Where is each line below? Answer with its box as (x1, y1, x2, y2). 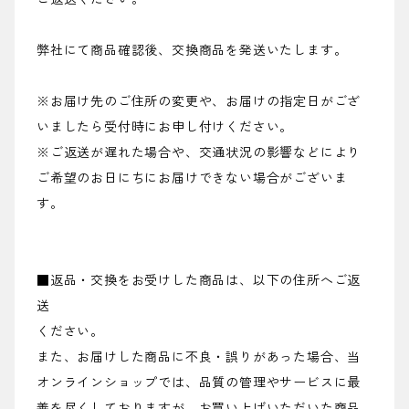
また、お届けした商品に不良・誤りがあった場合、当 (37, 349, 362, 366)
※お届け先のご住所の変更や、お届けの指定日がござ (37, 93, 362, 110)
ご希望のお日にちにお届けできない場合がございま (37, 170, 348, 187)
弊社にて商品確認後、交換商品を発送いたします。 (37, 42, 348, 59)
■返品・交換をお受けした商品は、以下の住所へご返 (37, 272, 362, 289)
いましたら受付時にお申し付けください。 (37, 119, 294, 136)
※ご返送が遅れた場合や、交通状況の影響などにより (37, 144, 362, 162)
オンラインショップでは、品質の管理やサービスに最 (37, 374, 362, 392)
